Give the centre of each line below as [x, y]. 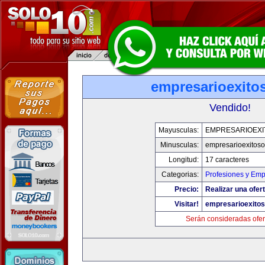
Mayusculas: [179, 130]
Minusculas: [180, 145]
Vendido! [230, 108]
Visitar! [187, 204]
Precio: [187, 189]
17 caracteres [227, 160]
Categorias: [180, 174]
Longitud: [184, 160]
